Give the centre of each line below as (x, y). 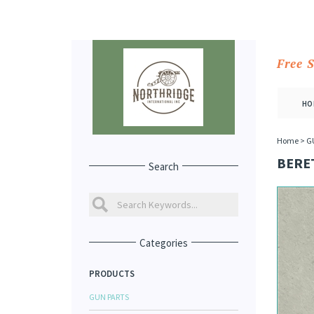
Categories (163, 243)
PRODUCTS (112, 274)
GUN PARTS (109, 297)
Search (163, 166)
